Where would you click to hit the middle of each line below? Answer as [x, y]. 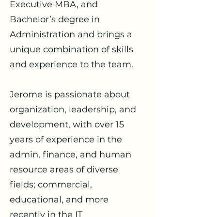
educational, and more [59, 200]
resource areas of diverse [64, 170]
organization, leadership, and [73, 109]
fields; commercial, [51, 185]
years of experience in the [66, 139]
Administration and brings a [71, 34]
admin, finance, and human [70, 155]
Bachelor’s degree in [55, 19]
